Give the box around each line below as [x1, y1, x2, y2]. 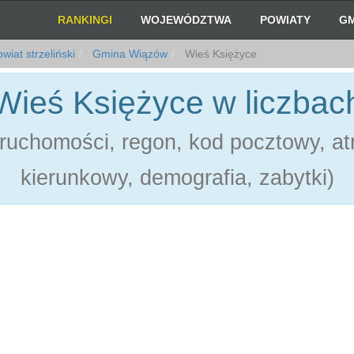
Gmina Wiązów [89, 47, 168, 60]
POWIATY [260, 13, 311, 26]
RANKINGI [58, 13, 113, 26]
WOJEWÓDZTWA [141, 13, 232, 26]
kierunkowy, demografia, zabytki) [20, 166, 334, 190]
